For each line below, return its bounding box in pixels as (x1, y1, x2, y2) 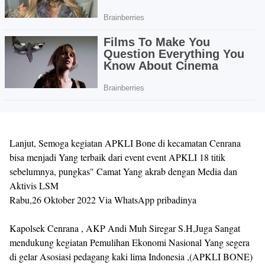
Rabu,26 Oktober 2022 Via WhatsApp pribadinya (9, 193, 196, 206)
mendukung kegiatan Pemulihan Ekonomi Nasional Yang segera (9, 235, 250, 248)
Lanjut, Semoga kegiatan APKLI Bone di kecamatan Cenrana (9, 136, 241, 149)
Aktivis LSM (9, 179, 59, 192)
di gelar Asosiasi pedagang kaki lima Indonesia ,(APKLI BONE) (9, 250, 253, 263)
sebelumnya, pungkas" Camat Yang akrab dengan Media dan (9, 164, 237, 177)
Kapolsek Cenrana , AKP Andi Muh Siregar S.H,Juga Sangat (9, 221, 240, 234)
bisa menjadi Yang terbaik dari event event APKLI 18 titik (9, 150, 225, 163)
